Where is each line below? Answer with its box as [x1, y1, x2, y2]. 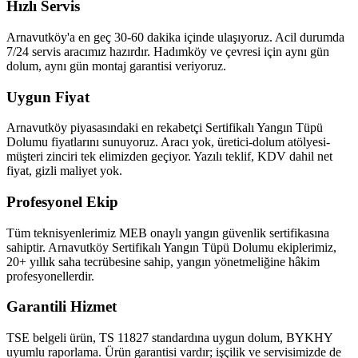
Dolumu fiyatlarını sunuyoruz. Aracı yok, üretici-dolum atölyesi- [6, 135, 330, 149]
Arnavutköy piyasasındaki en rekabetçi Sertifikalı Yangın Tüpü [6, 121, 323, 135]
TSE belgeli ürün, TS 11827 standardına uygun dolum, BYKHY [6, 331, 332, 345]
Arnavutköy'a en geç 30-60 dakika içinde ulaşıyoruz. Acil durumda [6, 30, 344, 44]
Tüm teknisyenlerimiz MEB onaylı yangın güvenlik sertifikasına [6, 225, 329, 240]
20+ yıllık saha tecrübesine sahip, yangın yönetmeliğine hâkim [6, 254, 320, 268]
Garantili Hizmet [6, 298, 117, 316]
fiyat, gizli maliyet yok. [6, 164, 122, 178]
